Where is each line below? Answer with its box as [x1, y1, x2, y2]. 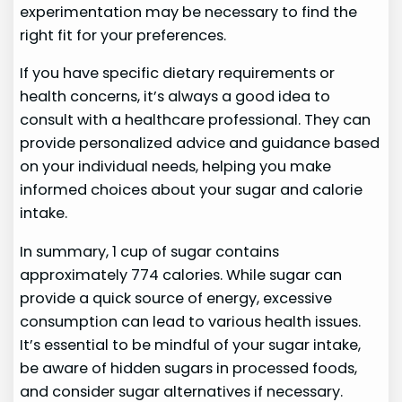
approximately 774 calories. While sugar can [20, 264, 343, 285]
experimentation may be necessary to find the [20, 2, 358, 22]
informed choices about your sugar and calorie [20, 179, 363, 201]
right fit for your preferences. [20, 25, 227, 46]
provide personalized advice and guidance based [20, 133, 380, 154]
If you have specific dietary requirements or [20, 63, 336, 84]
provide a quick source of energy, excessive [20, 287, 333, 309]
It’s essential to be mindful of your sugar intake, [20, 334, 362, 355]
